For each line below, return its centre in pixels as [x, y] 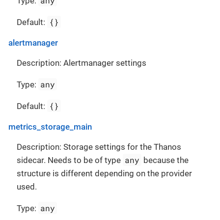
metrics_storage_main [50, 126]
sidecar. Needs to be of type [70, 160]
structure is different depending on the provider [104, 173]
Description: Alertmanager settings [82, 63]
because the [165, 160]
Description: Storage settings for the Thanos [99, 147]
